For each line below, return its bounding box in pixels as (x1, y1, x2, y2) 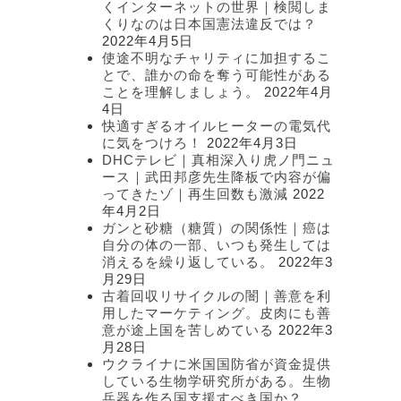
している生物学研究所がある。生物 (102, 373, 331, 389)
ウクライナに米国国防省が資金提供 (102, 356, 331, 372)
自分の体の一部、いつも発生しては (102, 237, 331, 253)
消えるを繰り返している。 (102, 254, 274, 270)
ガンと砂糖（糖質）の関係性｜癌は (102, 220, 331, 236)
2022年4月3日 (207, 135, 298, 151)
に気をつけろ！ (102, 135, 202, 151)
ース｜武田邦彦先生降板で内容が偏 (102, 169, 331, 185)
